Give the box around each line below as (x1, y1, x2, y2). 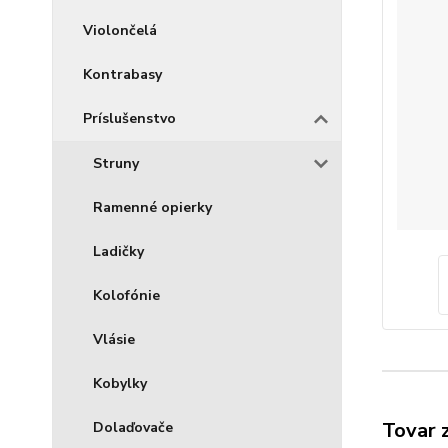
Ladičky (93, 242, 144, 261)
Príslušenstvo (83, 109, 176, 128)
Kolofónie (93, 286, 160, 305)
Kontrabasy (83, 65, 162, 84)
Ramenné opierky (93, 198, 212, 217)
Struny (93, 154, 139, 173)
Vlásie (93, 330, 135, 349)
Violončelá (83, 21, 157, 40)
